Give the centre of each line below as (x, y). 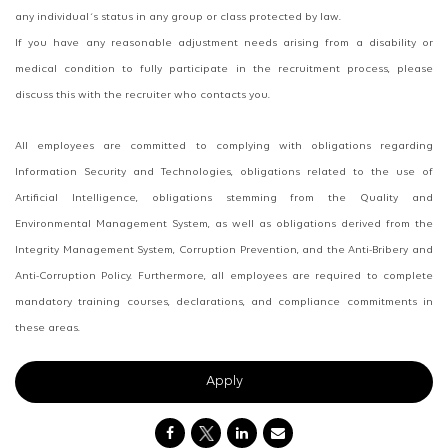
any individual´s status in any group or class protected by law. (178, 18)
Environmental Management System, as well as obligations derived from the (224, 225)
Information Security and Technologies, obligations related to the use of (224, 173)
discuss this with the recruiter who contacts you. (142, 96)
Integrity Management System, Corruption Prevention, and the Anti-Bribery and (224, 251)
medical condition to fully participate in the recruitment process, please (224, 70)
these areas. (47, 329)
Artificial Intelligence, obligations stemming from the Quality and (224, 199)
